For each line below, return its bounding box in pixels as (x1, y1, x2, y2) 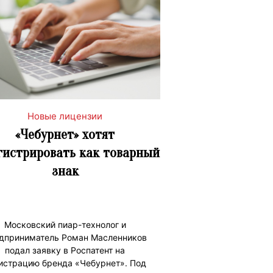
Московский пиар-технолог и (4, 219, 126, 230)
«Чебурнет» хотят (15, 126, 115, 143)
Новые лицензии (27, 110, 102, 122)
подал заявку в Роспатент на (5, 244, 125, 255)
